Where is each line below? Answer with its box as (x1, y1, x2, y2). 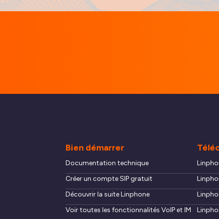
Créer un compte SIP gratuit (66, 175, 153, 183)
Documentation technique (66, 159, 149, 168)
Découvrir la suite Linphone (66, 190, 150, 199)
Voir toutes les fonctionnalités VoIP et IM (66, 206, 192, 215)
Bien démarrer (66, 142, 125, 153)
